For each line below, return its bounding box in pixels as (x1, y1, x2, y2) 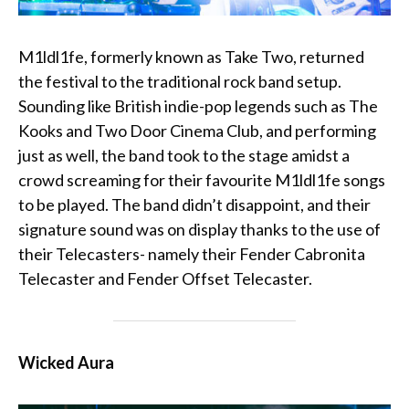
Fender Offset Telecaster (127, 268, 309, 289)
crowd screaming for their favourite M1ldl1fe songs (18, 170, 385, 191)
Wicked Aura (18, 352, 114, 373)
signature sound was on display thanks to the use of (18, 219, 381, 240)
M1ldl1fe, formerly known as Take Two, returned (18, 47, 364, 68)
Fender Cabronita (239, 244, 365, 265)
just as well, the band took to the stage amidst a (18, 145, 350, 166)
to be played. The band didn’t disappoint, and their (18, 194, 371, 215)
